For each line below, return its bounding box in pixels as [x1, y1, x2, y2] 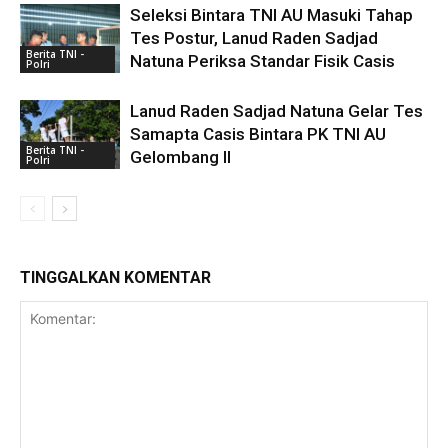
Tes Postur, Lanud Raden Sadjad [130, 28, 378, 49]
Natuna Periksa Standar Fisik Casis [130, 51, 395, 72]
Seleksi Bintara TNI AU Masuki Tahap [130, 5, 413, 26]
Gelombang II [130, 147, 231, 168]
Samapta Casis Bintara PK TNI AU [130, 124, 386, 145]
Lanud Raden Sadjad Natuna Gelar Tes [130, 101, 423, 122]
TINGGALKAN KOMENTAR [20, 268, 211, 288]
